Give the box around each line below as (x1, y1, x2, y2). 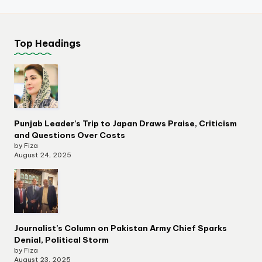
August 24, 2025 (14, 151, 71, 160)
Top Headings (14, 37, 81, 49)
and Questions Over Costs (14, 130, 125, 141)
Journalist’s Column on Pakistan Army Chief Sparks (14, 223, 227, 234)
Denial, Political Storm (14, 235, 109, 246)
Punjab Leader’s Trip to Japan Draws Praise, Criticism (14, 118, 237, 129)
